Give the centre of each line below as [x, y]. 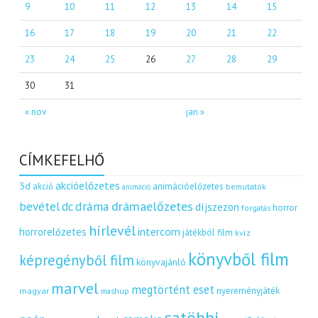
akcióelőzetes [88, 186]
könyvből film [239, 259]
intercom [159, 232]
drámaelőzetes [153, 207]
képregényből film [77, 261]
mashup [115, 291]
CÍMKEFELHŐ [62, 160]
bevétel [40, 207]
